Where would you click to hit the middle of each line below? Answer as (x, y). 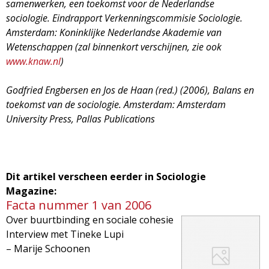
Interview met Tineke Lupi (65, 234)
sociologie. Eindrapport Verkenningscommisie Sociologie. (124, 18)
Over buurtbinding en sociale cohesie (90, 219)
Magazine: (32, 191)
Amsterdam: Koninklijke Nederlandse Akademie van (114, 32)
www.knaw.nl (33, 61)
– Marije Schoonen (48, 248)
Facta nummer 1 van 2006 (79, 205)
